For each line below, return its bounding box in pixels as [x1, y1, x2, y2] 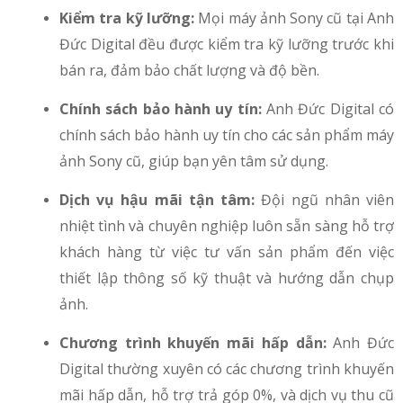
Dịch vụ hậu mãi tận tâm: [59, 190, 262, 210]
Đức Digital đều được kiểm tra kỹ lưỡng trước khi [59, 34, 394, 55]
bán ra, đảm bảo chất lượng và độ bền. [59, 60, 319, 81]
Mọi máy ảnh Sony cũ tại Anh [198, 8, 395, 29]
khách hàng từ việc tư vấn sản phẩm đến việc [59, 242, 394, 263]
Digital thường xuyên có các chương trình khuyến [59, 359, 394, 380]
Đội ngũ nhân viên [261, 190, 395, 210]
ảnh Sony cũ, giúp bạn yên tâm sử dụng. [59, 151, 328, 172]
